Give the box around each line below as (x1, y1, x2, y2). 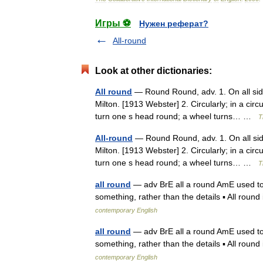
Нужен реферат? (139, 19, 208, 28)
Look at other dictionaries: (95, 66, 212, 76)
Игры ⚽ (95, 18, 131, 28)
